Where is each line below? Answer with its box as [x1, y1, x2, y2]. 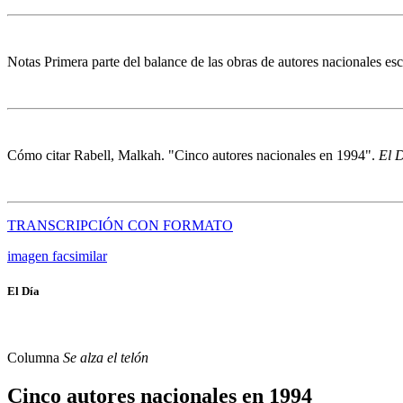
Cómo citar [7, 148, 74, 164]
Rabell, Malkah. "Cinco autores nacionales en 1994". [74, 148, 379, 164]
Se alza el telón [63, 349, 148, 365]
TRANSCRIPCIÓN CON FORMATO [7, 218, 233, 234]
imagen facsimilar [7, 248, 107, 264]
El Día [7, 284, 40, 299]
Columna [7, 349, 63, 365]
